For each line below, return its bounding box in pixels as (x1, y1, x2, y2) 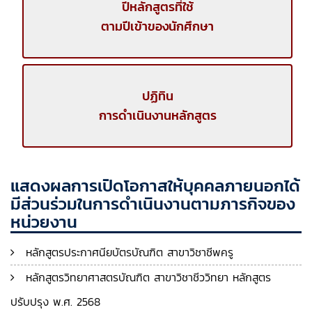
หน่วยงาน (10, 210, 77, 234)
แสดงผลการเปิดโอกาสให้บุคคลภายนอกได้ (10, 173, 300, 198)
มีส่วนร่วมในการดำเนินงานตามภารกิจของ (10, 192, 295, 216)
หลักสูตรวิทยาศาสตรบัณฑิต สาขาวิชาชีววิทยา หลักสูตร (22, 269, 271, 286)
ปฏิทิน (141, 86, 173, 105)
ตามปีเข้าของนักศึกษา (101, 17, 214, 36)
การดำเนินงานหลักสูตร (98, 106, 217, 125)
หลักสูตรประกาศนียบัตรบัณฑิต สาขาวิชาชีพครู (22, 244, 233, 260)
